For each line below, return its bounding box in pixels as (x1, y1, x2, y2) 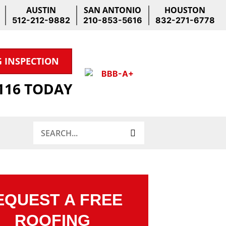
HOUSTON (164, 4, 206, 16)
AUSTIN (26, 4, 56, 16)
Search (32, 122, 59, 132)
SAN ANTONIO (84, 4, 142, 16)
